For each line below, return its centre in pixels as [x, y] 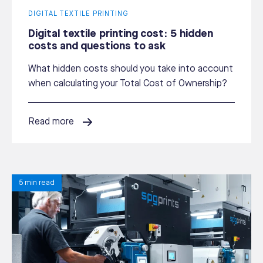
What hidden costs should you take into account [131, 69]
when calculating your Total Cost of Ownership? [128, 83]
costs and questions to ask [97, 46]
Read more [51, 122]
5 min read [37, 183]
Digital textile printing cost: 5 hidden [121, 33]
